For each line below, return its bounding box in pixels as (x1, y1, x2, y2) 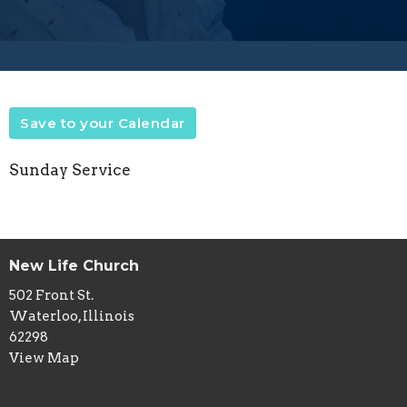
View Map (9, 350, 79, 367)
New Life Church (9, 256, 139, 274)
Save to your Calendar (20, 114, 185, 132)
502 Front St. (9, 287, 94, 304)
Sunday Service (9, 160, 131, 179)
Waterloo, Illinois (9, 308, 134, 325)
